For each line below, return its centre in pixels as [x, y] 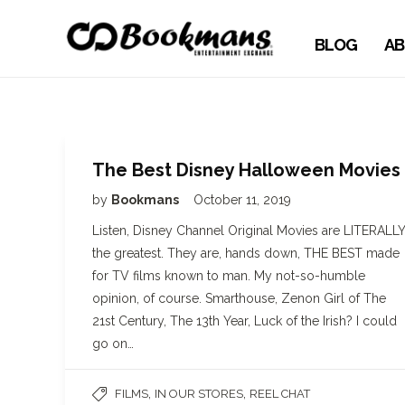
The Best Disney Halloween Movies [246, 170]
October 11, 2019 [242, 200]
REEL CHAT [280, 394]
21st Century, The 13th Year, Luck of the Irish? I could [245, 321]
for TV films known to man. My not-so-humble [229, 276]
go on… [113, 344]
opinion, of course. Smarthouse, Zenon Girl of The [239, 298]
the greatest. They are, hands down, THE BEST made [246, 253]
